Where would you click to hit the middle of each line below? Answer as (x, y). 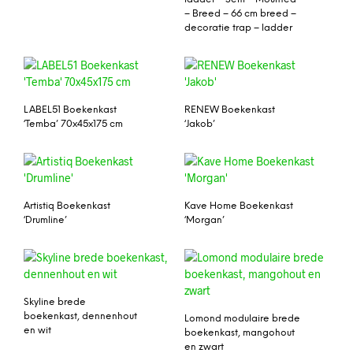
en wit (37, 330)
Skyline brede (55, 302)
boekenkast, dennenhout (80, 316)
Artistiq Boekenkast (67, 206)
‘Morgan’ (204, 220)
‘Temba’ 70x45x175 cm (73, 124)
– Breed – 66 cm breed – (240, 14)
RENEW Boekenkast (230, 110)
